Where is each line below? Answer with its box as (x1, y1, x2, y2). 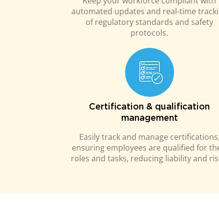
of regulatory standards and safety (86, 17, 214, 27)
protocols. (131, 27, 169, 38)
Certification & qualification (89, 103, 210, 111)
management (121, 114, 178, 123)
